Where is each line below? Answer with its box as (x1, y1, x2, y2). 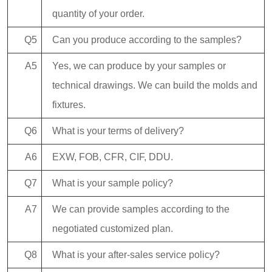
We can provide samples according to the (52, 204, 229, 215)
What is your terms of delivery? (52, 126, 184, 137)
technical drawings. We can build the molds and (52, 80, 257, 91)
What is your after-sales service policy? (52, 250, 220, 260)
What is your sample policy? (52, 178, 173, 189)
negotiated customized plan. (52, 223, 173, 234)
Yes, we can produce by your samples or (52, 61, 226, 72)
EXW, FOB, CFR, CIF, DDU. (52, 152, 173, 163)
